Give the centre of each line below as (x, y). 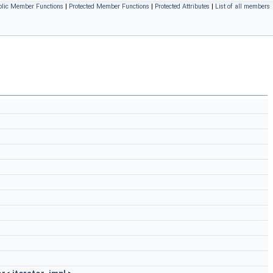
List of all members (243, 6)
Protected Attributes (182, 6)
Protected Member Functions (109, 6)
